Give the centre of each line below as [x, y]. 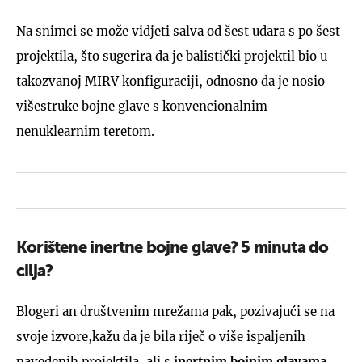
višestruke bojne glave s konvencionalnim [142, 106]
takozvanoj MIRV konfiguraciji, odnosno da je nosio [170, 81]
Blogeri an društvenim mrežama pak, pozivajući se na [175, 311]
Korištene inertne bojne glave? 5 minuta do [173, 249]
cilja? [35, 272]
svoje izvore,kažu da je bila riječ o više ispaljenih [161, 337]
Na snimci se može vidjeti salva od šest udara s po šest [178, 31]
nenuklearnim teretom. [85, 131]
